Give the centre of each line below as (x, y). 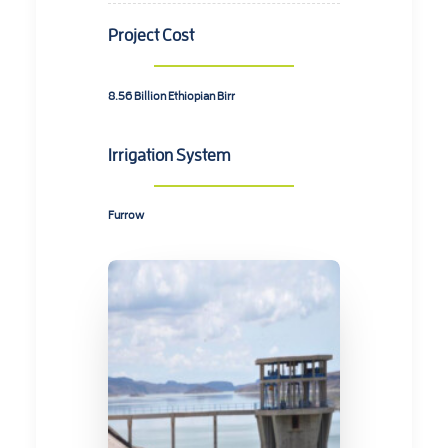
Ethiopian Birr (201, 95)
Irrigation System (169, 154)
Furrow (126, 214)
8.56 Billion (138, 95)
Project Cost (151, 34)
